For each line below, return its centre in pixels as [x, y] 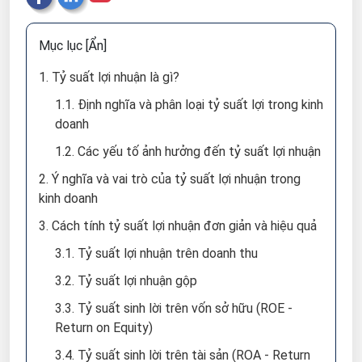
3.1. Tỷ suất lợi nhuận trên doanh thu [156, 254]
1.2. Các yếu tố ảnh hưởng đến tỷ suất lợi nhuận [188, 152]
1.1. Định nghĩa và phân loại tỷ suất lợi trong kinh [189, 105]
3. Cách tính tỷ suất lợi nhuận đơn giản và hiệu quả [178, 226]
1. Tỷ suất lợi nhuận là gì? [109, 78]
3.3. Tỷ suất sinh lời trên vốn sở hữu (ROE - [174, 309]
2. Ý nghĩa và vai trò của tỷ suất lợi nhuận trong [170, 179]
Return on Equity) [104, 328]
